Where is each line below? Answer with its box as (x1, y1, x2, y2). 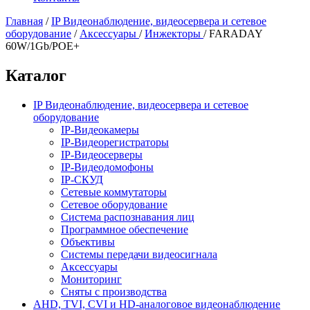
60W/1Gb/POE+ (6, 40, 80, 52)
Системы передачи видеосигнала (61, 248, 217, 260)
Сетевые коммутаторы (61, 185, 167, 198)
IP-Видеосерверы (61, 148, 143, 161)
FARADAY (209, 28, 262, 39)
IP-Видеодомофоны (61, 161, 154, 173)
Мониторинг (61, 273, 122, 285)
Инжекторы (145, 28, 203, 39)
